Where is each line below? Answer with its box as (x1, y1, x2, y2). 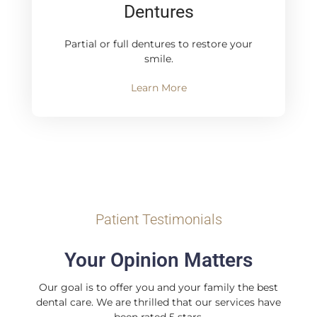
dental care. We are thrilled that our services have (36, 296, 281, 309)
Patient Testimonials (95, 211, 222, 229)
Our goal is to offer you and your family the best (39, 281, 278, 294)
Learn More (130, 81, 187, 95)
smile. (144, 52, 173, 66)
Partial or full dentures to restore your (64, 38, 253, 51)
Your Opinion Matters (64, 248, 253, 272)
